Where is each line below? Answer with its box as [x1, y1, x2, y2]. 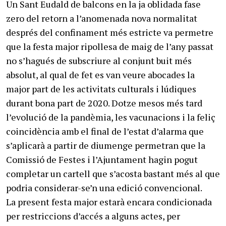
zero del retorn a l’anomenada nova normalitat [6, 12, 197, 24]
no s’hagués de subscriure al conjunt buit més [6, 54, 192, 67]
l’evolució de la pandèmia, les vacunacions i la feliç [6, 110, 215, 123]
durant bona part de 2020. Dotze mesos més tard [6, 96, 202, 109]
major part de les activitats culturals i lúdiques [6, 82, 196, 95]
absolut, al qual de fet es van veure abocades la [6, 68, 195, 81]
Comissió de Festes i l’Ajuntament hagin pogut [6, 153, 198, 165]
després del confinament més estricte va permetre [6, 26, 213, 38]
